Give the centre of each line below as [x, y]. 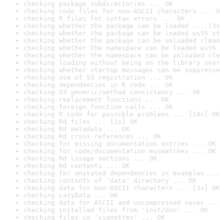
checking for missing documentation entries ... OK [120, 144]
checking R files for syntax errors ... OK [104, 18]
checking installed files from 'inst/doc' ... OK [116, 210]
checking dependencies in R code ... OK [98, 85]
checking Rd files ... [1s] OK [81, 122]
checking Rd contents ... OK [77, 166]
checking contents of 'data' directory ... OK [110, 180]
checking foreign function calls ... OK [98, 107]
